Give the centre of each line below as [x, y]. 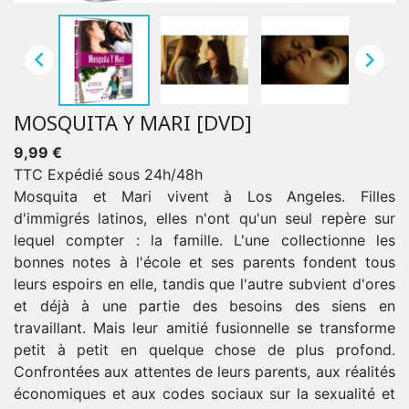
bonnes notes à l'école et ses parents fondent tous [204, 262]
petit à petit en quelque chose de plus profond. [204, 349]
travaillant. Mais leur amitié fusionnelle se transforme [204, 327]
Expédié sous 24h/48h [125, 174]
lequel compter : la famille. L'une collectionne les [204, 240]
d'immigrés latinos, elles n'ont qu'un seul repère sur [204, 218]
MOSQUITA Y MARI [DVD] [133, 122]
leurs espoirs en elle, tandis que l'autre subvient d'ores [204, 283]
